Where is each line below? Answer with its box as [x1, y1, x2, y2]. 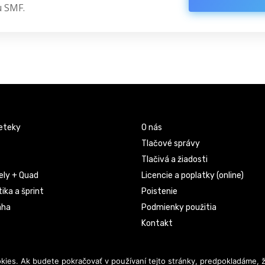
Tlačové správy [141, 138, 200, 149]
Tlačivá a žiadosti [141, 154, 208, 165]
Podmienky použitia [141, 202, 216, 213]
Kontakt [141, 218, 173, 229]
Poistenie [141, 186, 177, 197]
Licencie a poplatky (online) [141, 170, 244, 181]
